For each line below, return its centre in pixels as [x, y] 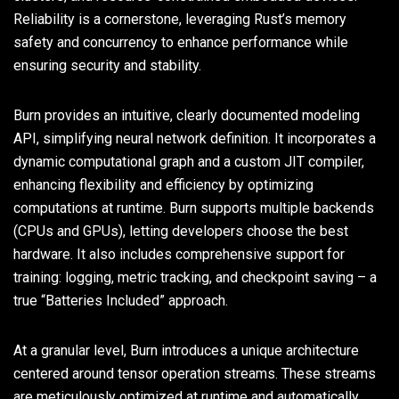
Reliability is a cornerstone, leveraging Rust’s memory [180, 19]
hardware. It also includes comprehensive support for [179, 254]
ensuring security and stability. [107, 65]
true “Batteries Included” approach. [121, 300]
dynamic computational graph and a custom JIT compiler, [189, 161]
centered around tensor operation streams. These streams [195, 373]
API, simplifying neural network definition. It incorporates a [195, 138]
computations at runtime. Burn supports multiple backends [194, 208]
